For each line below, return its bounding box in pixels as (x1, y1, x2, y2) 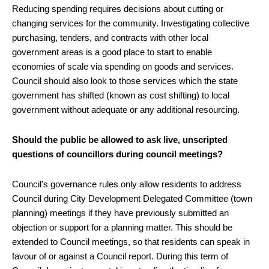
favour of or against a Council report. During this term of (12, 250, 228, 261)
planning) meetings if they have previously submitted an (12, 207, 229, 218)
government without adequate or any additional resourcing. (12, 104, 240, 115)
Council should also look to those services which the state (12, 75, 238, 86)
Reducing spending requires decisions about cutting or (12, 3, 223, 14)
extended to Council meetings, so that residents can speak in (12, 236, 250, 247)
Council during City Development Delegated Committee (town (12, 193, 252, 204)
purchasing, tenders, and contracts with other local (12, 32, 208, 43)
